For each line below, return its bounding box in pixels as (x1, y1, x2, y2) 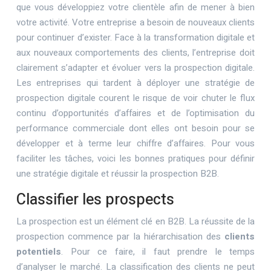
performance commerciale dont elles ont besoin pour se (16, 122, 255, 135)
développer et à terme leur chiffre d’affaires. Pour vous (16, 137, 255, 150)
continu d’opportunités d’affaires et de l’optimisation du (16, 106, 255, 120)
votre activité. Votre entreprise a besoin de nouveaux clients (16, 16, 255, 29)
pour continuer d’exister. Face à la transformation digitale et (16, 31, 255, 44)
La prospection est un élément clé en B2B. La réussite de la (16, 215, 255, 228)
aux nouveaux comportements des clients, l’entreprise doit (16, 46, 255, 59)
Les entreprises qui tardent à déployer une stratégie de (16, 76, 255, 90)
